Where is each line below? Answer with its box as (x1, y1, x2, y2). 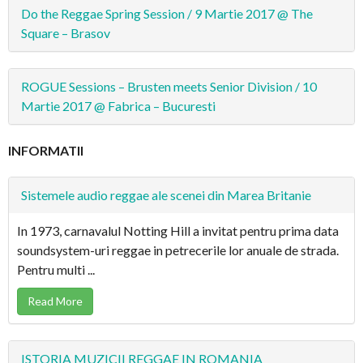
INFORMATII (8, 142, 83, 158)
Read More (28, 293, 83, 308)
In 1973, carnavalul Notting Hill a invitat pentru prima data (17, 222, 339, 238)
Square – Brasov (21, 24, 110, 41)
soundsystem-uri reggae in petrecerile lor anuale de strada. (17, 241, 339, 258)
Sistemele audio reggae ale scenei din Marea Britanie (21, 186, 311, 203)
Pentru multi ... (17, 261, 95, 277)
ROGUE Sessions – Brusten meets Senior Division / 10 (21, 78, 317, 94)
